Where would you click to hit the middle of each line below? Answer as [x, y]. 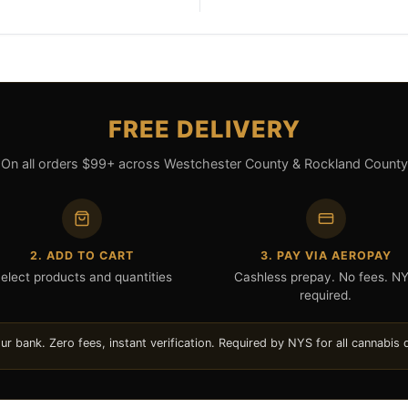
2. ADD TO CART [82, 255]
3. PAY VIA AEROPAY [326, 255]
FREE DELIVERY [204, 129]
